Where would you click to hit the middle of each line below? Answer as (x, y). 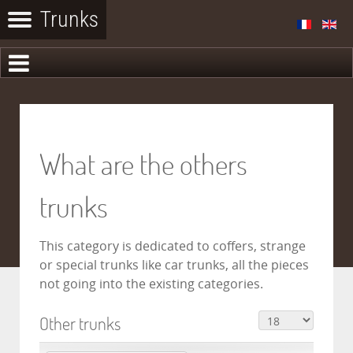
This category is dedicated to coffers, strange (173, 246)
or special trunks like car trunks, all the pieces (174, 265)
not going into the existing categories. (151, 284)
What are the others (143, 164)
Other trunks (80, 323)
